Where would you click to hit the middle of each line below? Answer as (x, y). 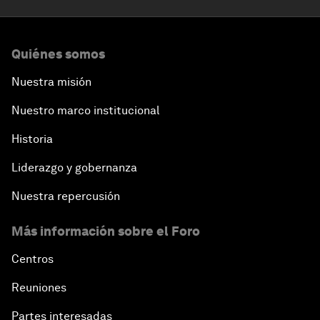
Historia (32, 139)
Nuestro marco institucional (85, 110)
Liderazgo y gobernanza (74, 167)
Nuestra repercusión (66, 196)
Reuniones (39, 287)
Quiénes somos (58, 54)
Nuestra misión (51, 81)
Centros (32, 259)
